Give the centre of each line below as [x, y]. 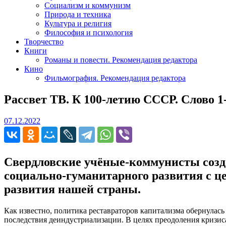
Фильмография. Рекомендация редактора [115, 78]
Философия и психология [89, 32]
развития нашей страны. [72, 189]
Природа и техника [78, 14]
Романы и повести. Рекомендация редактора [121, 60]
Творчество [44, 41]
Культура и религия [78, 23]
